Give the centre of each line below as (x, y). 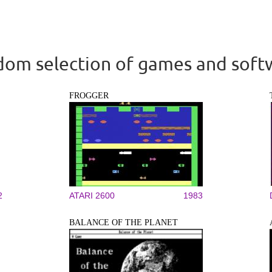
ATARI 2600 (92, 195)
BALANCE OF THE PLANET (124, 223)
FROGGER (89, 96)
